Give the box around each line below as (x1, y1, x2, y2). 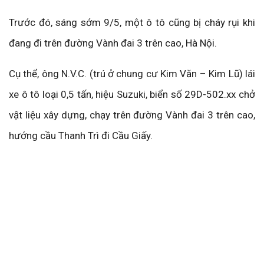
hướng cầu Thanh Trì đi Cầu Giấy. (9, 130, 153, 142)
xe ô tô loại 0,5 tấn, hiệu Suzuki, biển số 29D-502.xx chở (9, 88, 255, 101)
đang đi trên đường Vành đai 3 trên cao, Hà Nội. (9, 37, 217, 49)
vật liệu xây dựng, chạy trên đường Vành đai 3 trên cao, (9, 109, 255, 121)
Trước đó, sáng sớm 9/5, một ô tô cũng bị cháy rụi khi (9, 16, 255, 29)
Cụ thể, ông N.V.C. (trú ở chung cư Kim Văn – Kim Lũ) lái (9, 68, 255, 80)
